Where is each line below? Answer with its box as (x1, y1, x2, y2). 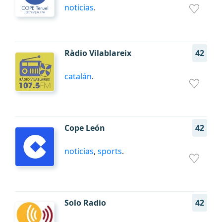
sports (98, 146, 122, 157)
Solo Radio (64, 197, 106, 208)
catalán (64, 71, 92, 82)
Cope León (64, 122, 105, 133)
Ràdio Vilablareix (64, 48, 131, 58)
